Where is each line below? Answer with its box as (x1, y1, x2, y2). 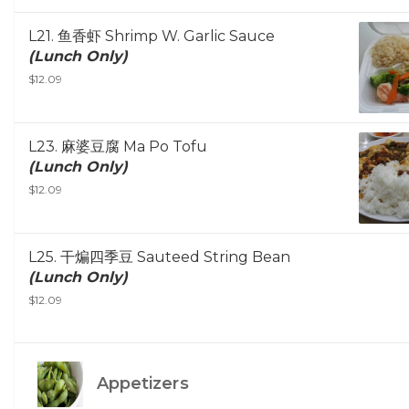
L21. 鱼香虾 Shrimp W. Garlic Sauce (28, 27, 275, 46)
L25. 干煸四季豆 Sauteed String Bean (28, 248, 290, 267)
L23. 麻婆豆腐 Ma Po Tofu (28, 138, 207, 156)
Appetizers (92, 373, 189, 394)
